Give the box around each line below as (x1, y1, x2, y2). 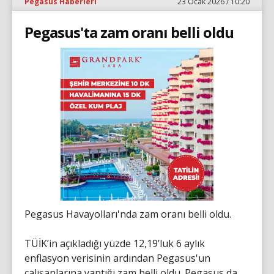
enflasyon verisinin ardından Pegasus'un (24, 251, 210, 265)
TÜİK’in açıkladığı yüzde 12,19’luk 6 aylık (24, 236, 205, 250)
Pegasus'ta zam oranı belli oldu (24, 21, 234, 42)
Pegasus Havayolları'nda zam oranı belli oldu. (24, 207, 231, 221)
